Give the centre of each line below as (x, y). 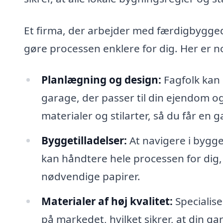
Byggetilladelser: (84, 141)
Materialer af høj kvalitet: (107, 201)
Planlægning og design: (101, 80)
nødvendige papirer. (91, 176)
